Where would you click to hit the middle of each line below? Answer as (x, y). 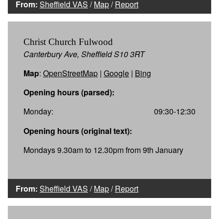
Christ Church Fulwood (68, 42)
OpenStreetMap (70, 73)
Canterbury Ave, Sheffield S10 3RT (84, 54)
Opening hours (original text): (78, 131)
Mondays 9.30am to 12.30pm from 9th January (103, 150)
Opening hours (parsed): (69, 92)
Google (116, 73)
